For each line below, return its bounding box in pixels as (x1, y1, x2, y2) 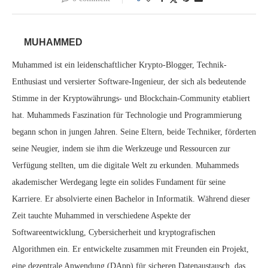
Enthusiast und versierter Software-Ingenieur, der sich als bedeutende (12, 77, 246, 86)
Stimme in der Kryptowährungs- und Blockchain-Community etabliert (12, 94, 250, 103)
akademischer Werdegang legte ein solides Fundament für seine (12, 178, 226, 187)
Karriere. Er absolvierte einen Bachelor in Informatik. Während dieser (12, 194, 250, 203)
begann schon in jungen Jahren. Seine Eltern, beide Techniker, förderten (12, 127, 256, 136)
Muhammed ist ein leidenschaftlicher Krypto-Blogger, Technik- (12, 60, 227, 69)
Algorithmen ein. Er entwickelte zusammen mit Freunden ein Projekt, (12, 245, 249, 254)
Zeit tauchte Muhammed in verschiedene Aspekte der (12, 211, 191, 220)
